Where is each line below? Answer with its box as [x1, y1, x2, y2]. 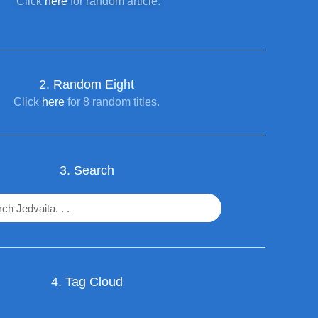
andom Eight [62, 77, 134, 92]
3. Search [59, 163, 114, 177]
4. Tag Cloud [50, 275, 123, 289]
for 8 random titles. [65, 96, 160, 108]
